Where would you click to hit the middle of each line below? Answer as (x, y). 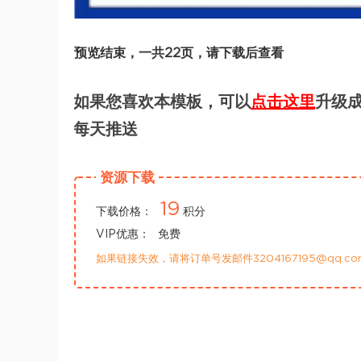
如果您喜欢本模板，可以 (162, 102)
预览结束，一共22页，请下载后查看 (179, 53)
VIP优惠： (123, 234)
